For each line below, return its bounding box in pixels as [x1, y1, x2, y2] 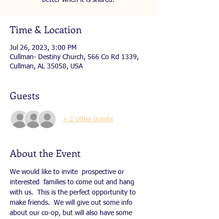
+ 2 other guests [63, 115, 113, 123]
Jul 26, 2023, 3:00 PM [10, 44, 77, 51]
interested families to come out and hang [10, 179, 136, 186]
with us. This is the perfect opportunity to [10, 189, 138, 196]
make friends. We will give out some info [10, 199, 134, 206]
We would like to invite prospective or [10, 169, 126, 175]
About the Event [10, 146, 81, 159]
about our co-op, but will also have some [10, 210, 134, 217]
